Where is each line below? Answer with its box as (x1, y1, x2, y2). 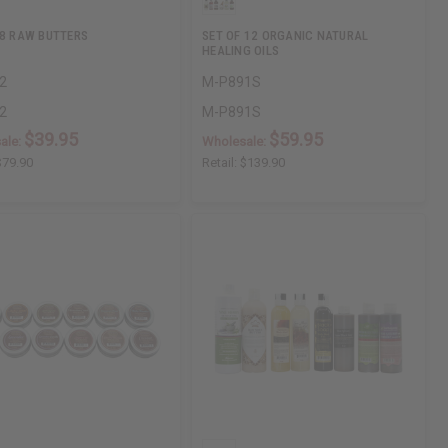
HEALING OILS (202, 42, 280, 58)
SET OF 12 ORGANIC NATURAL (202, 27, 369, 43)
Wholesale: (202, 133, 270, 149)
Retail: (202, 154, 241, 170)
